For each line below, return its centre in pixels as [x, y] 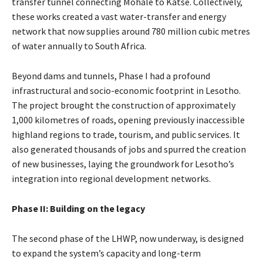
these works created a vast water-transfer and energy [119, 16]
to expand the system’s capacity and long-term [106, 253]
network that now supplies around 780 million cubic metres [131, 31]
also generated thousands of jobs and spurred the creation [129, 149]
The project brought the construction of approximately [124, 105]
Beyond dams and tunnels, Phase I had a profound [111, 75]
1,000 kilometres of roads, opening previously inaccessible [128, 119]
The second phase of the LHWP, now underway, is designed [128, 238]
